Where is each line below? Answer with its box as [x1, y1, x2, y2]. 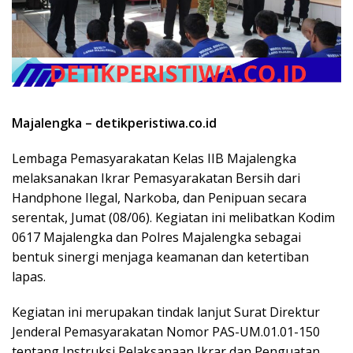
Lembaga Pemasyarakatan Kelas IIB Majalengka [12, 149, 296, 167]
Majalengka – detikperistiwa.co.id [12, 113, 217, 132]
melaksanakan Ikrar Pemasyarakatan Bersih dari [12, 169, 300, 187]
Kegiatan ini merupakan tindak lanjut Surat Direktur [12, 303, 320, 321]
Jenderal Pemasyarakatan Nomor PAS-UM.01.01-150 [12, 322, 320, 340]
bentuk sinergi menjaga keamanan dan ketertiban [12, 247, 309, 266]
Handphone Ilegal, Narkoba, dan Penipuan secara [12, 188, 307, 206]
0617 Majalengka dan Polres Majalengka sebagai [12, 228, 301, 246]
